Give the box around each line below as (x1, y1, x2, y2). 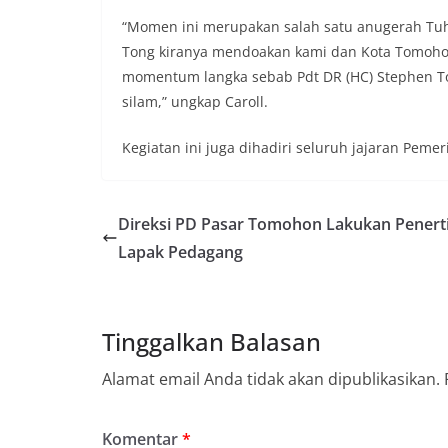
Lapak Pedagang (118, 240, 243, 263)
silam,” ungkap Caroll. (122, 91, 268, 111)
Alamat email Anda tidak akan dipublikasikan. (102, 367, 440, 390)
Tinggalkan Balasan (102, 324, 321, 358)
